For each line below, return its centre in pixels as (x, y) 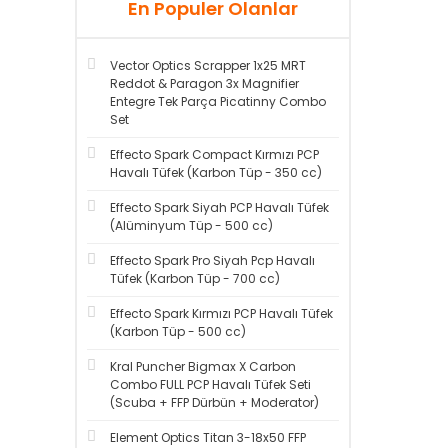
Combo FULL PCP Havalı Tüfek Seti (210, 384)
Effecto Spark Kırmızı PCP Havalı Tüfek (221, 313)
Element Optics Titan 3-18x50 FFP (208, 437)
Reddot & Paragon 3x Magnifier (204, 83)
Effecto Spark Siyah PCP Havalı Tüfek (219, 207)
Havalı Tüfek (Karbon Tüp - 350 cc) (216, 172)
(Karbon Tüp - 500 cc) (178, 331)
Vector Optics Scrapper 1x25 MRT (208, 65)
